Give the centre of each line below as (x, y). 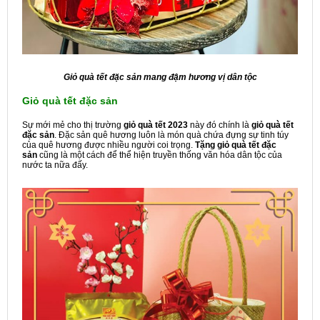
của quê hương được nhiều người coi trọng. (109, 145)
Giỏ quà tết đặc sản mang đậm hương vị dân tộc (160, 77)
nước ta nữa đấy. (57, 165)
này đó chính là (220, 125)
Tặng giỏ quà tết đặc (236, 145)
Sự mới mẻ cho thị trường (73, 125)
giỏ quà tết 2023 (156, 125)
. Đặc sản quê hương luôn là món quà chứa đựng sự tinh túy (171, 135)
